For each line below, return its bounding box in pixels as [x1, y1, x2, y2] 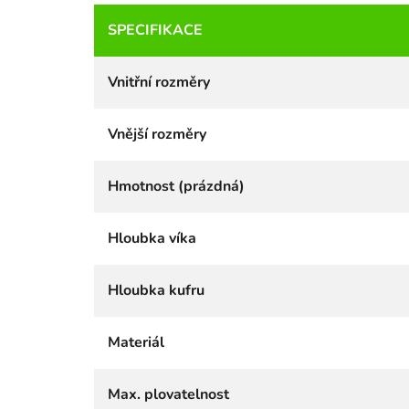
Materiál [108, 331, 164, 352]
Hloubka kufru [108, 279, 204, 300]
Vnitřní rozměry [108, 71, 210, 92]
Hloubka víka [108, 227, 196, 248]
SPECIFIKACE [108, 19, 203, 40]
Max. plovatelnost [108, 383, 229, 404]
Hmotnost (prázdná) [108, 175, 245, 196]
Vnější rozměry [108, 123, 206, 144]
